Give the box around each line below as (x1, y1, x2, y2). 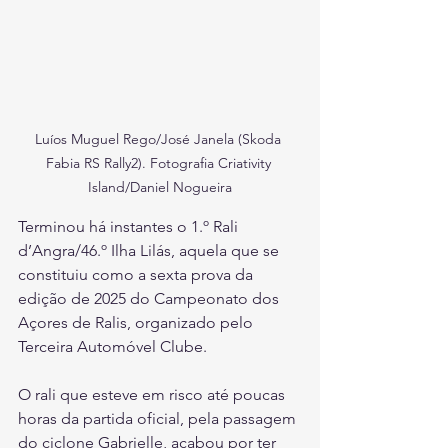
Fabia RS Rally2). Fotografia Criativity (45, 154, 275, 173)
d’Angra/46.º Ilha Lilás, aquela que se (18, 241, 283, 261)
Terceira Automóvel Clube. (18, 337, 207, 357)
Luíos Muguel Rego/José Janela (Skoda (35, 130, 285, 149)
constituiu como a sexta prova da (18, 265, 257, 285)
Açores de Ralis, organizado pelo (18, 313, 257, 333)
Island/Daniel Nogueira (88, 178, 232, 197)
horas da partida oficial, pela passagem (18, 409, 300, 429)
